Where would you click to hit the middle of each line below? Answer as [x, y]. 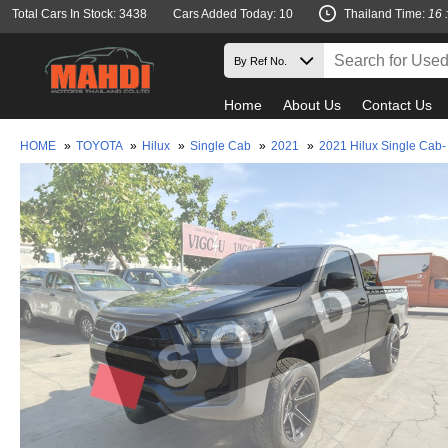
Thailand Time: [386, 14]
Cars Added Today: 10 [233, 14]
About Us [312, 105]
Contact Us [397, 105]
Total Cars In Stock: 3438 [79, 14]
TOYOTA [100, 146]
